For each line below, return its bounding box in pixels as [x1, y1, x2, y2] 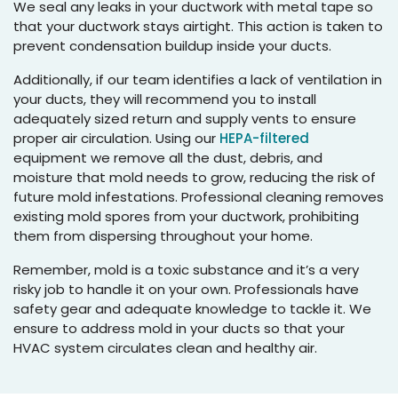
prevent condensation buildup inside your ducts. [13, 36, 331, 55]
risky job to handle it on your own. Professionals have [13, 279, 359, 298]
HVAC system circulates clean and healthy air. [13, 338, 317, 357]
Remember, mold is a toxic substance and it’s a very [13, 259, 359, 279]
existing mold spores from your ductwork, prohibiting [13, 206, 359, 226]
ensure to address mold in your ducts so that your [13, 318, 345, 338]
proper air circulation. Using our [13, 128, 219, 147]
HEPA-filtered [219, 128, 309, 147]
